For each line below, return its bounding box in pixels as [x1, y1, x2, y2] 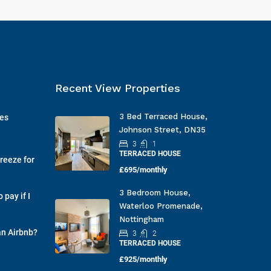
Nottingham [119, 215, 164, 224]
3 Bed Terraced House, [119, 112, 207, 121]
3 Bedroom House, [119, 188, 191, 197]
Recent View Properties [54, 82, 180, 94]
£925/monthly [119, 255, 168, 264]
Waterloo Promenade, [119, 201, 203, 211]
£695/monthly [119, 165, 168, 174]
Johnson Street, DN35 [119, 125, 206, 134]
